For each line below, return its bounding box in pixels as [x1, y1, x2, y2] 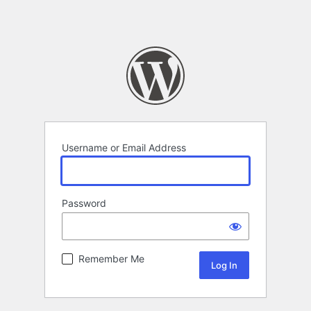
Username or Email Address [62, 142, 186, 154]
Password [62, 197, 106, 210]
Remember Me [78, 253, 144, 265]
